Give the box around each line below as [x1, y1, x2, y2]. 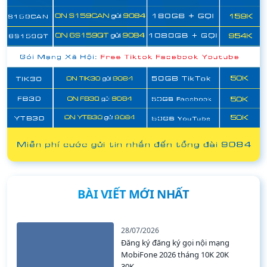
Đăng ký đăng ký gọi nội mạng [121, 237, 230, 249]
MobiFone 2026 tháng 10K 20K [121, 249, 229, 260]
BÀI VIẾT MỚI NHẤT [77, 186, 190, 203]
